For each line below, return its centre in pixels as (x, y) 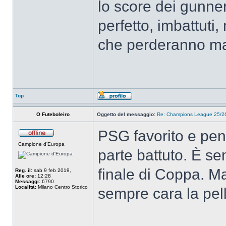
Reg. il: (24, 170)
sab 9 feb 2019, (52, 170)
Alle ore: (25, 176)
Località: (26, 187)
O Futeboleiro (53, 114)
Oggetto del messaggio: (126, 114)
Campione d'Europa (41, 144)
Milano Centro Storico (62, 187)
